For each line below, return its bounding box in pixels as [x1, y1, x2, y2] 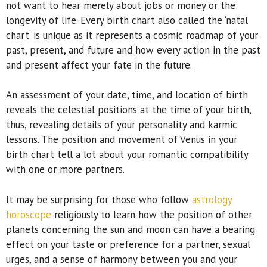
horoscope [6, 207, 51, 221]
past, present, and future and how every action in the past [6, 43, 260, 57]
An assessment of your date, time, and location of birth [6, 88, 248, 102]
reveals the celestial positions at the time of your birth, [6, 103, 251, 117]
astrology [189, 193, 232, 206]
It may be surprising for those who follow [6, 193, 189, 206]
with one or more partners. [6, 163, 125, 176]
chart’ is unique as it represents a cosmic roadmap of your [6, 28, 258, 42]
